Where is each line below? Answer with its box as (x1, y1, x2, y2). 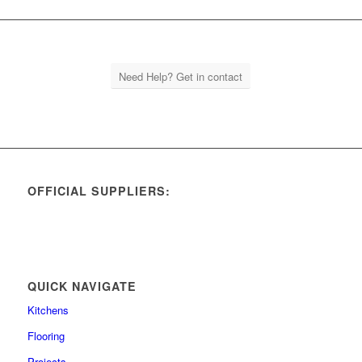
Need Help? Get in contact (119, 69, 243, 85)
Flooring (27, 328, 65, 344)
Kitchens (27, 302, 69, 318)
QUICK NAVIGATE (27, 278, 137, 295)
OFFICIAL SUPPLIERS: (27, 183, 170, 200)
